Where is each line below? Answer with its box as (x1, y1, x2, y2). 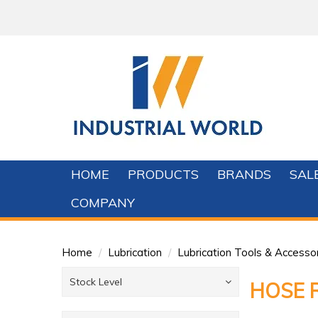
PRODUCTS (128, 166, 199, 182)
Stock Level (70, 275, 122, 288)
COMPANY (71, 194, 135, 211)
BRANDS (217, 166, 271, 182)
